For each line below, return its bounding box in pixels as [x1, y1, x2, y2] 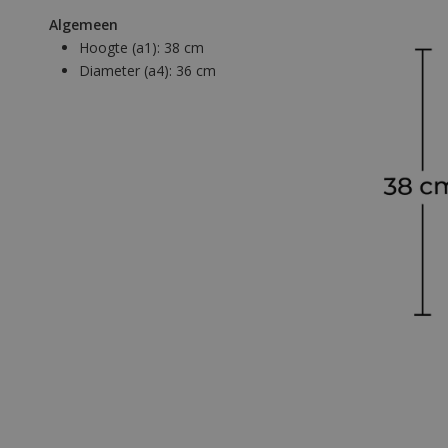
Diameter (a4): [79, 61, 176, 81]
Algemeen [49, 15, 118, 35]
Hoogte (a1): [79, 38, 164, 58]
